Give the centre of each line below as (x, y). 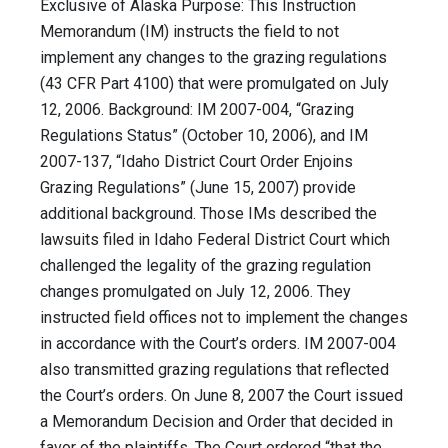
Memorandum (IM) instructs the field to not (189, 32)
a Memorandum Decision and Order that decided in (216, 422)
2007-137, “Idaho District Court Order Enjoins (196, 162)
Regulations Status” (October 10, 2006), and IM (204, 136)
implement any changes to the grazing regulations (213, 58)
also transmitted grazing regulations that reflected (214, 370)
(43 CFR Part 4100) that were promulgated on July (214, 84)
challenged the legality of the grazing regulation (205, 266)
